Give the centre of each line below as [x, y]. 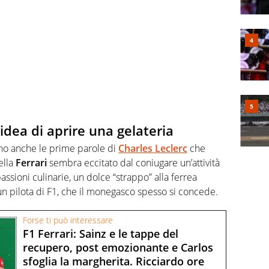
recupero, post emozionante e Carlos [118, 247]
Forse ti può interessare [68, 220]
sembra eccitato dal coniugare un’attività [133, 163]
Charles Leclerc [153, 149]
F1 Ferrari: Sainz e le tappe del [101, 233]
